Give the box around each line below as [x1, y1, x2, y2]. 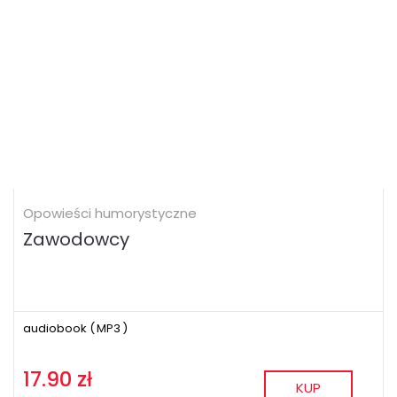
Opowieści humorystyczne [23, 203, 197, 222]
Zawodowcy [23, 226, 129, 252]
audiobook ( [23, 319, 95, 337]
